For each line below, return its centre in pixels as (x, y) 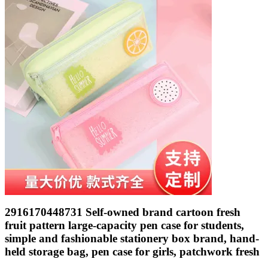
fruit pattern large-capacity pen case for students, (124, 226)
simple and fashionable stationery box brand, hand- (132, 239)
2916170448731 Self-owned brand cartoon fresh (123, 212)
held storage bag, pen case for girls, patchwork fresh (132, 252)
